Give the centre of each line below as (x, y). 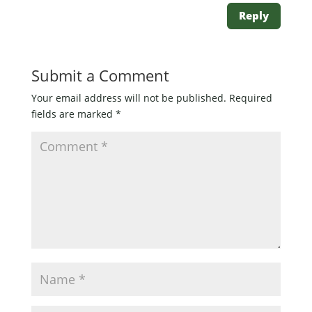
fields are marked (73, 114)
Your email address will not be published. (128, 97)
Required (250, 97)
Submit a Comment (100, 75)
